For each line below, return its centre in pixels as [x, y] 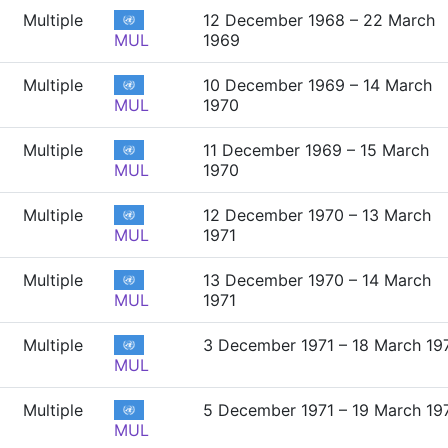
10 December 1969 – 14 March [317, 85]
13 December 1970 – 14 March [317, 280]
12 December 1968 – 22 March [319, 20]
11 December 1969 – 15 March [316, 150]
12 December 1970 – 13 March [317, 215]
